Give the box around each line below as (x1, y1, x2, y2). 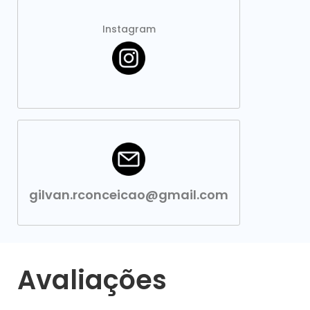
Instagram (102, 22, 156, 36)
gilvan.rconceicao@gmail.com (29, 186, 228, 203)
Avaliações (17, 262, 167, 298)
